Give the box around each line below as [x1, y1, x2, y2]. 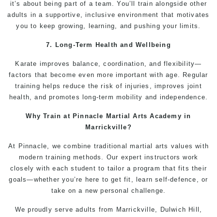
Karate [15, 60, 37, 67]
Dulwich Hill [160, 206, 200, 213]
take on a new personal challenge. [51, 187, 166, 194]
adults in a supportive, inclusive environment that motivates [7, 11, 210, 18]
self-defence [155, 176, 197, 183]
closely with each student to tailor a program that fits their [10, 165, 207, 172]
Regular [183, 71, 208, 78]
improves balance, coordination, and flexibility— [37, 60, 202, 67]
